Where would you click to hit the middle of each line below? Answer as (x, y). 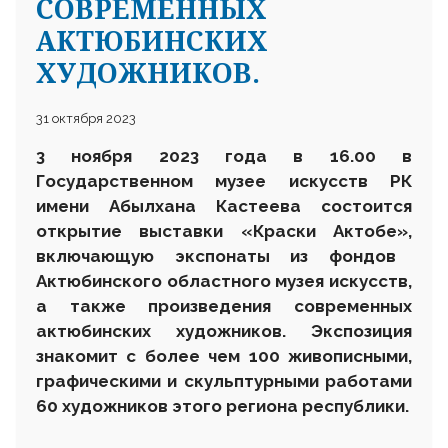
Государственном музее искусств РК (224, 180)
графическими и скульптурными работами (224, 380)
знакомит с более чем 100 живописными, (224, 355)
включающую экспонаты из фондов (216, 255)
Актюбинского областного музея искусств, (224, 280)
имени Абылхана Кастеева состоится (224, 205)
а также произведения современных (224, 305)
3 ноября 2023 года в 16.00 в (224, 155)
